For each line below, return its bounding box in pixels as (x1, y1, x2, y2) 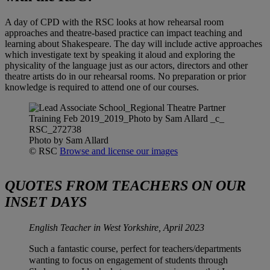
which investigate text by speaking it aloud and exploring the (5, 49, 235, 60)
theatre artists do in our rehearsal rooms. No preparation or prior (5, 71, 246, 81)
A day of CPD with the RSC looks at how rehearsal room (5, 16, 224, 27)
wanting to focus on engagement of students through (29, 255, 228, 266)
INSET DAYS (5, 194, 87, 210)
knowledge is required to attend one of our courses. (5, 81, 199, 92)
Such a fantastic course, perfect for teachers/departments (29, 243, 241, 254)
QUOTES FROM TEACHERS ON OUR (5, 178, 246, 194)
